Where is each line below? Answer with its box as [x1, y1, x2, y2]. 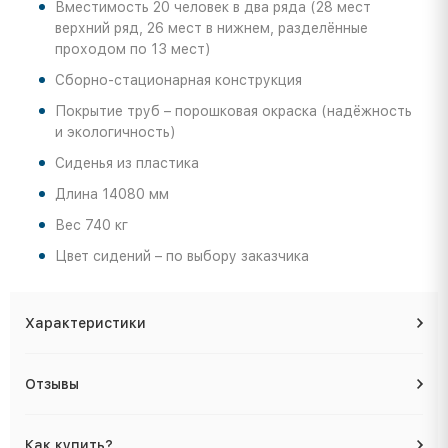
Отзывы [25, 376, 79, 393]
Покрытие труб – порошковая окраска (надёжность [55, 103, 412, 120]
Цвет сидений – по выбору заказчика [55, 248, 309, 265]
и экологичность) [55, 124, 176, 141]
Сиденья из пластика [55, 155, 199, 172]
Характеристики [25, 315, 146, 332]
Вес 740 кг [55, 217, 128, 234]
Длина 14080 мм [55, 186, 169, 203]
